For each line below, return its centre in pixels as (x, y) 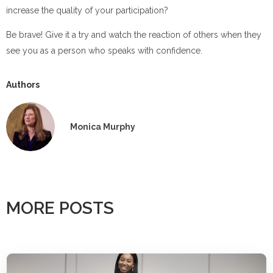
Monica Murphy (103, 126)
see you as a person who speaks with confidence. (104, 50)
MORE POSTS (60, 208)
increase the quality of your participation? (87, 10)
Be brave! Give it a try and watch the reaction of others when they (134, 34)
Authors (23, 85)
